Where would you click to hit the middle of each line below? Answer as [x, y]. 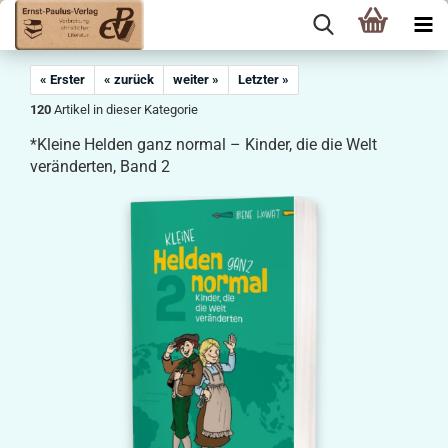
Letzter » [263, 79]
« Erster [62, 79]
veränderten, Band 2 [100, 166]
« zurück [129, 79]
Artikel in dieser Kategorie [124, 109]
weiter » [196, 79]
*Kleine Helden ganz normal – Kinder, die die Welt [203, 144]
